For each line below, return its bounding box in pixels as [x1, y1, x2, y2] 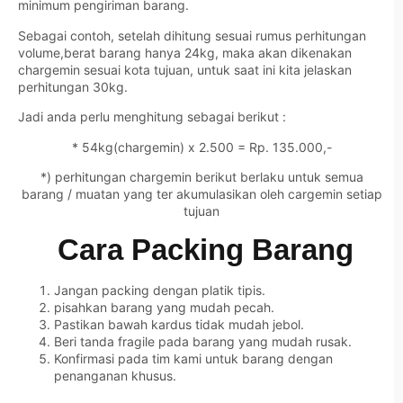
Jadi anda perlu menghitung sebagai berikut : [18, 109, 286, 125]
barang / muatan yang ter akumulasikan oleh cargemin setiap [21, 186, 382, 201]
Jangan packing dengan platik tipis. [54, 282, 265, 299]
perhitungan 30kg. [18, 78, 128, 94]
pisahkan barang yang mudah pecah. [54, 300, 274, 316]
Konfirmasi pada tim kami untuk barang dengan [54, 351, 333, 367]
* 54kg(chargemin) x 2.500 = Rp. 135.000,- [71, 139, 332, 155]
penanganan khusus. [54, 368, 176, 384]
